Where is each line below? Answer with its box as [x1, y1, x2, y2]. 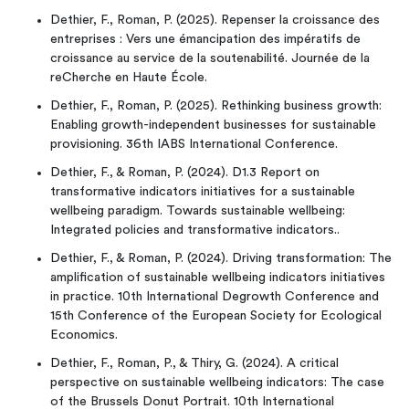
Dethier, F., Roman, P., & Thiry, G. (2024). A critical [50, 357, 339, 370]
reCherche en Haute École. [50, 71, 207, 84]
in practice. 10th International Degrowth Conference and [50, 290, 379, 303]
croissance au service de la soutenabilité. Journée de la [50, 52, 370, 65]
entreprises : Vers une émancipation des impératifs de [50, 33, 361, 46]
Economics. [50, 329, 118, 341]
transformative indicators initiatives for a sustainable [50, 185, 355, 198]
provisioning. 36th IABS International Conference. [50, 138, 338, 151]
